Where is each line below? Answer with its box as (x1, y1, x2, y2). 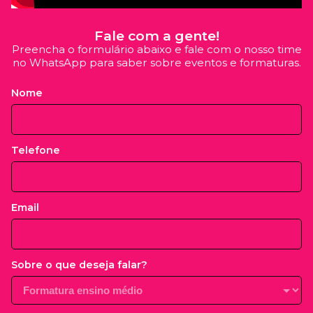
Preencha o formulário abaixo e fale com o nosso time (11, 43, 302, 57)
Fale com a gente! (94, 27, 219, 45)
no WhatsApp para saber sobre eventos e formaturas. (12, 56, 301, 70)
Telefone (11, 144, 60, 157)
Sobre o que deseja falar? (11, 259, 147, 272)
